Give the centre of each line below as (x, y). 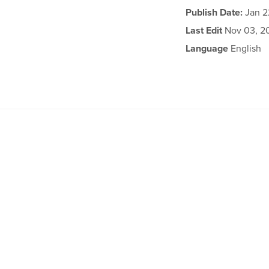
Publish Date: (214, 13)
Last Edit (204, 31)
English (245, 49)
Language (207, 49)
